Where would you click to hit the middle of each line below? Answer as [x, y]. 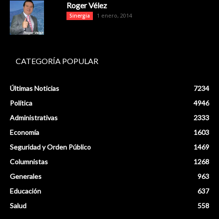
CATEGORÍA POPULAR [57, 61]
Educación [25, 191]
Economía [24, 132]
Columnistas [29, 162]
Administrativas [34, 118]
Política [21, 103]
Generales [26, 176]
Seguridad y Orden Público [50, 147]
